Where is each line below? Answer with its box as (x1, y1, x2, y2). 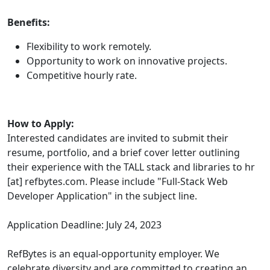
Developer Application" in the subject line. (7, 189, 197, 203)
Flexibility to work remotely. (27, 40, 151, 54)
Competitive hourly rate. (27, 69, 137, 83)
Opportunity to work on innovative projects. (27, 54, 227, 68)
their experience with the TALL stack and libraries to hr (7, 160, 255, 174)
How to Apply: (7, 117, 74, 131)
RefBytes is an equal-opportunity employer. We (7, 247, 219, 261)
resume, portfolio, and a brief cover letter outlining (7, 146, 240, 160)
